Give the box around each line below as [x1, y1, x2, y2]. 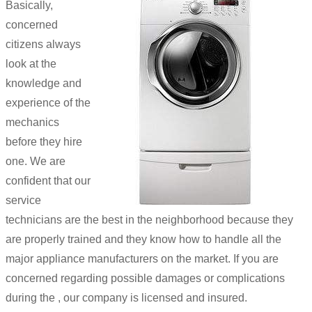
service [6, 194, 41, 206]
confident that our [6, 174, 91, 187]
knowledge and [6, 77, 81, 89]
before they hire [6, 135, 82, 148]
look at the [6, 57, 56, 70]
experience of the [6, 96, 91, 109]
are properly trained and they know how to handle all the [6, 233, 281, 245]
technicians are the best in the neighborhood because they [6, 213, 293, 226]
